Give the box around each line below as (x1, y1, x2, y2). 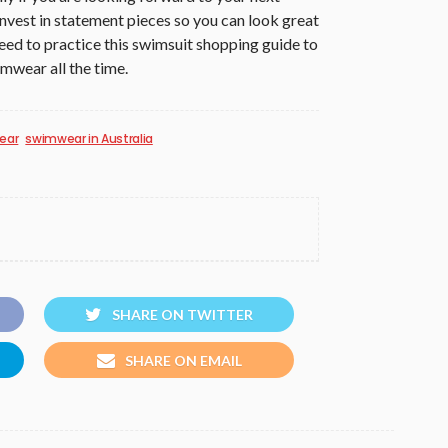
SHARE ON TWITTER (112, 306, 253, 324)
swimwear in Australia (25, 129, 153, 147)
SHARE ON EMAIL (124, 351, 242, 369)
